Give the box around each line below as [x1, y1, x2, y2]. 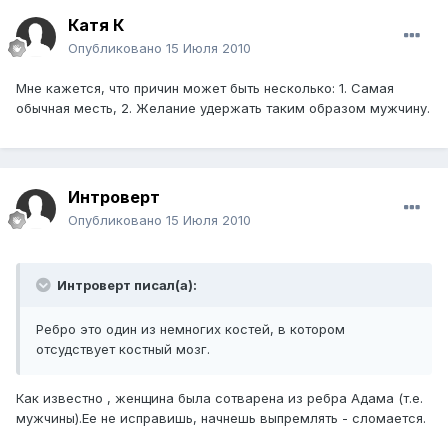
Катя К [68, 15, 124, 36]
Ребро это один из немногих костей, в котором [36, 321, 345, 338]
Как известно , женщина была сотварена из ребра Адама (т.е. [16, 390, 423, 407]
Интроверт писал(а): [54, 277, 197, 294]
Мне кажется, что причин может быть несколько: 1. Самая [16, 80, 394, 97]
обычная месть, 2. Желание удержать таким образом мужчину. [16, 100, 430, 117]
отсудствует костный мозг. [36, 341, 210, 358]
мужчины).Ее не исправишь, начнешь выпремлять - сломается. [16, 410, 426, 427]
